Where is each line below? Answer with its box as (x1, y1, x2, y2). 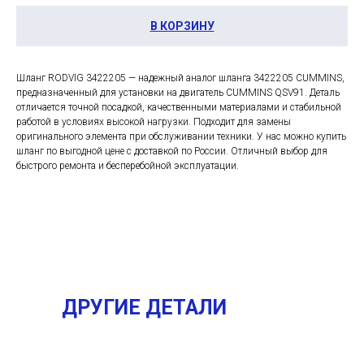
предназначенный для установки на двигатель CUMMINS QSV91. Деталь (16, 87, 340, 98)
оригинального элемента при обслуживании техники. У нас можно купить (16, 131, 346, 142)
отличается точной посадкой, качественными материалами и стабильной (16, 102, 341, 113)
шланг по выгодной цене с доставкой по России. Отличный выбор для (16, 145, 327, 157)
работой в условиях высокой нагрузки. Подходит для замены (16, 116, 291, 128)
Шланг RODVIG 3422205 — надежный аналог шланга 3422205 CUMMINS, (16, 72, 344, 84)
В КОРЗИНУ (149, 19, 214, 32)
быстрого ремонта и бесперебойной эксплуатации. (16, 160, 239, 171)
